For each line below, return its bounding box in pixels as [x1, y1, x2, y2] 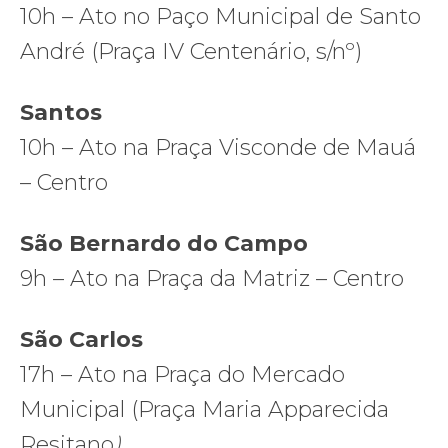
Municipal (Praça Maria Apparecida [20, 395, 389, 423]
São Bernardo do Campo [20, 229, 308, 257]
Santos [20, 98, 108, 126]
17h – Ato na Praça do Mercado [20, 360, 345, 388]
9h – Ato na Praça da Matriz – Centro [20, 264, 410, 292]
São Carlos [20, 325, 143, 353]
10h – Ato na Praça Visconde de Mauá [20, 133, 416, 161]
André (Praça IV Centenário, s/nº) [20, 37, 368, 65]
